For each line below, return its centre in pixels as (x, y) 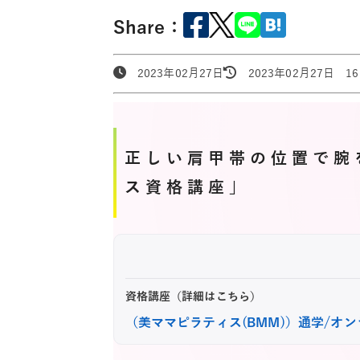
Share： (148, 29)
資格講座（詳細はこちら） (193, 297)
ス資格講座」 (197, 187)
